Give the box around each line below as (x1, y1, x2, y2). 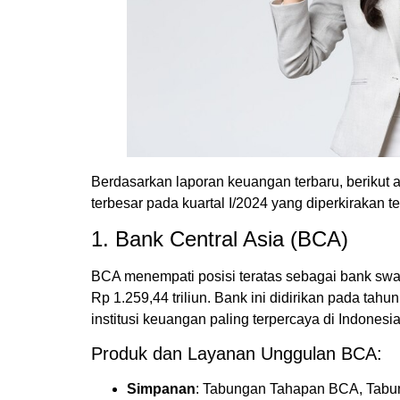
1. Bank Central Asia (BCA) (91, 226, 348, 251)
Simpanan (127, 381, 196, 397)
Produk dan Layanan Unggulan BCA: (91, 344, 382, 364)
